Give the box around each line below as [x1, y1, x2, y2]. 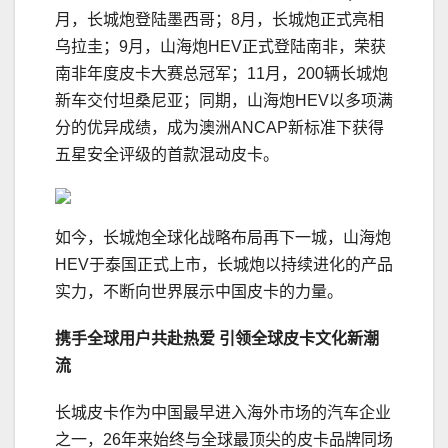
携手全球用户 [55, 330, 151, 348]
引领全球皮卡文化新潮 [215, 330, 379, 348]
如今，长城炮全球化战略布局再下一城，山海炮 [55, 229, 391, 247]
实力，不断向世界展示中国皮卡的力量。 [55, 283, 343, 301]
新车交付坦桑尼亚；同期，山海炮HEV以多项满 [55, 92, 393, 110]
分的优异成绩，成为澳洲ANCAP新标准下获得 [55, 119, 384, 137]
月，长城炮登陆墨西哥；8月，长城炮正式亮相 [55, 11, 384, 29]
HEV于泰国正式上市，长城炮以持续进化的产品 [55, 256, 393, 274]
